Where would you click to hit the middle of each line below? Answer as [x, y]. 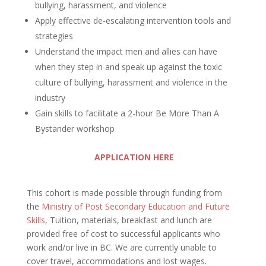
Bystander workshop [75, 129]
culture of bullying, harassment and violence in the [131, 83]
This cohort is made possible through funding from [124, 193]
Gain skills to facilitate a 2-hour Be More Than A [127, 113]
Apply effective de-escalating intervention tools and [133, 21]
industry [50, 98]
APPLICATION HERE [134, 157]
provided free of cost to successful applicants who [123, 234]
